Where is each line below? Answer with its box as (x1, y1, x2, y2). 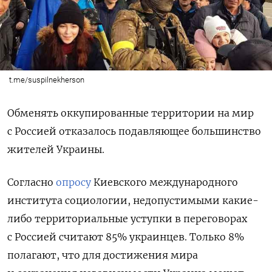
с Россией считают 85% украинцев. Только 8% (7, 230, 244, 243)
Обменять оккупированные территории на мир (7, 106, 254, 119)
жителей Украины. (7, 143, 104, 155)
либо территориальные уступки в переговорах (7, 212, 247, 225)
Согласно (7, 175, 56, 188)
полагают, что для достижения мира (7, 248, 198, 261)
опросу (56, 175, 91, 188)
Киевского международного (91, 175, 238, 188)
